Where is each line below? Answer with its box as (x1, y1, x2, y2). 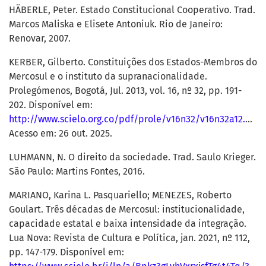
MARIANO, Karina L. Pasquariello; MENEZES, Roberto (9, 189, 232, 201)
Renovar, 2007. (9, 33, 71, 45)
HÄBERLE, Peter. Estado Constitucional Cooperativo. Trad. (9, 4, 255, 16)
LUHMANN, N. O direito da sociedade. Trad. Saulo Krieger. (9, 151, 256, 163)
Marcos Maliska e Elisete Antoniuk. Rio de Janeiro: (9, 18, 223, 30)
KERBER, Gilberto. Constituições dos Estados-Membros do (9, 56, 257, 68)
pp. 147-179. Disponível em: (9, 246, 124, 258)
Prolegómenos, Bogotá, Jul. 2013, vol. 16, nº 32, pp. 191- (9, 85, 242, 97)
